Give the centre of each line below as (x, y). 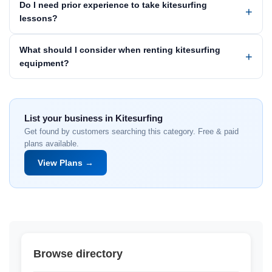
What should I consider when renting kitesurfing (120, 50)
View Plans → (66, 163)
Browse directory (78, 254)
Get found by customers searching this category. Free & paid (131, 131)
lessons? (39, 18)
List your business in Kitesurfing (93, 118)
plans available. (52, 144)
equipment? (44, 63)
